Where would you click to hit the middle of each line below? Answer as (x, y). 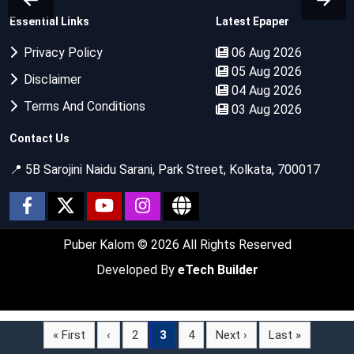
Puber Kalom (100, 244)
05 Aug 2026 (265, 71)
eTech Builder (218, 269)
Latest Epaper (253, 21)
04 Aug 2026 (265, 90)
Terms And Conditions (81, 106)
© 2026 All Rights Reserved (214, 244)
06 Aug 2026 (265, 52)
